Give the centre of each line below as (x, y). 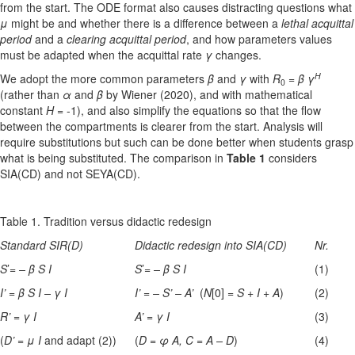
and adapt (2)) (80, 340)
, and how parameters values (259, 39)
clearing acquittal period (126, 39)
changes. (237, 55)
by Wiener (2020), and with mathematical (209, 95)
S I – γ (44, 293)
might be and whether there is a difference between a (145, 23)
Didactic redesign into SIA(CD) (211, 245)
